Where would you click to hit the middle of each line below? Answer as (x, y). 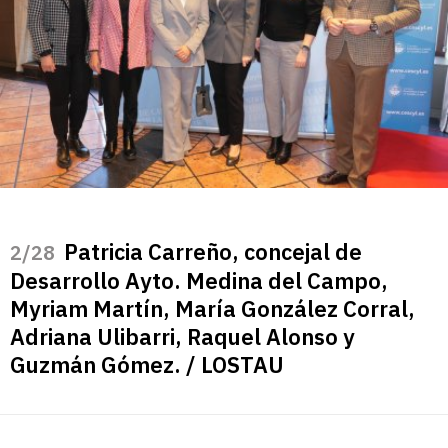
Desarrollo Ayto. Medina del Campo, (199, 281)
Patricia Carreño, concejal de (213, 252)
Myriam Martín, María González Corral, (212, 309)
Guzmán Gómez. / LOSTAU (147, 365)
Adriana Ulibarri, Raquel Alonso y (182, 337)
